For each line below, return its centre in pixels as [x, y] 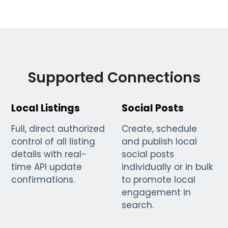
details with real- [49, 154]
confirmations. [43, 180]
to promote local [159, 180]
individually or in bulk [167, 167]
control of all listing [53, 142]
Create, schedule [159, 129]
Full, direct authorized [58, 129]
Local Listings [46, 108]
